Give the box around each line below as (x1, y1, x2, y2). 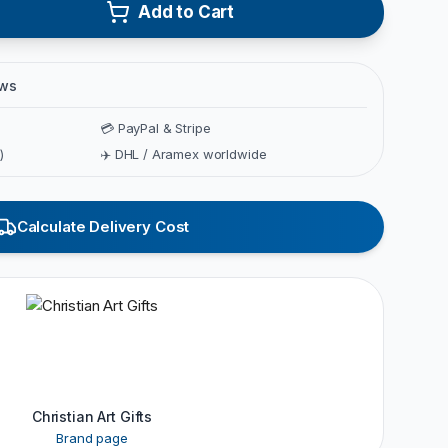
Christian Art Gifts (31, 407, 153, 425)
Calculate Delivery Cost (16, 216, 190, 236)
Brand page (56, 429, 128, 446)
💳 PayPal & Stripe (100, 119, 211, 136)
